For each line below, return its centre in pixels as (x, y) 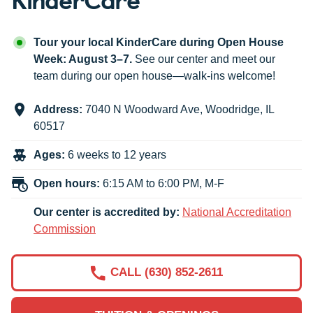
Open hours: (67, 184)
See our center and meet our (204, 59)
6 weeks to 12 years (116, 155)
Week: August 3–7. (83, 59)
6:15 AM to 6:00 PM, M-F (163, 184)
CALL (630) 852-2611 (167, 272)
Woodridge (233, 110)
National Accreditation (237, 212)
